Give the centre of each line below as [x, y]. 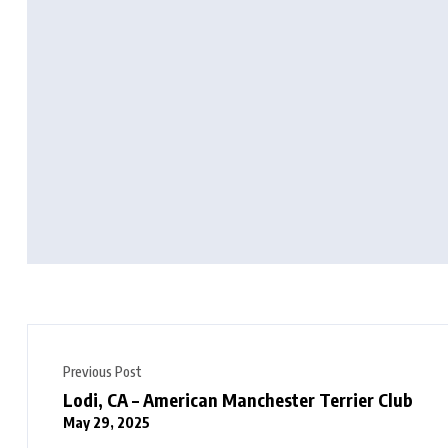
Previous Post [102, 371]
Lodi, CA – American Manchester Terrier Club [238, 399]
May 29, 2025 [106, 422]
